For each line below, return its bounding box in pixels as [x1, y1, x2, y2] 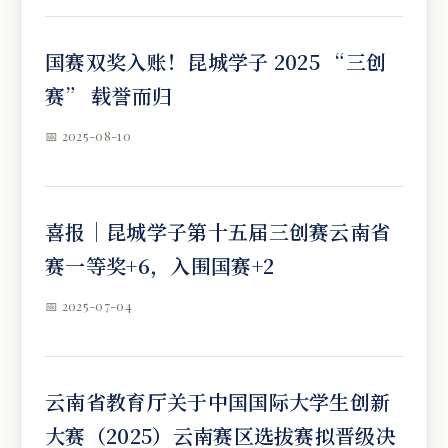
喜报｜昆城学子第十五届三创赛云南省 [45, 217, 391, 246]
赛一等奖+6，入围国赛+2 [45, 251, 275, 280]
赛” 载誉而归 [45, 81, 173, 110]
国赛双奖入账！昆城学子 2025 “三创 [45, 47, 387, 76]
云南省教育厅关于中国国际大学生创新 [45, 387, 391, 416]
